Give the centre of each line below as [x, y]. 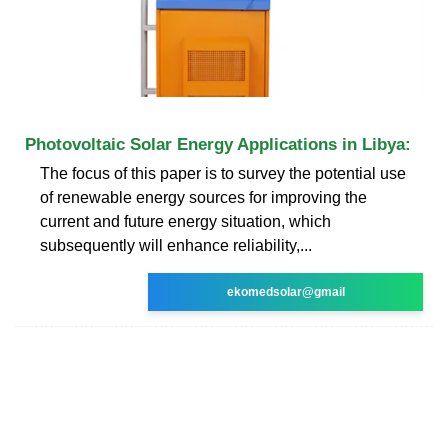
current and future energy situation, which [185, 221]
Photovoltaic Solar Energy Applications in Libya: [218, 144]
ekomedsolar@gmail [285, 291]
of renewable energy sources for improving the [203, 197]
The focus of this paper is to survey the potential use [223, 173]
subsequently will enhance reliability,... [176, 245]
